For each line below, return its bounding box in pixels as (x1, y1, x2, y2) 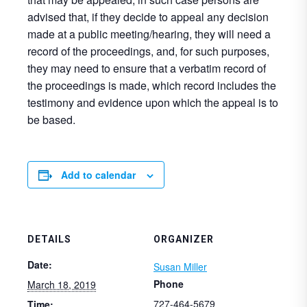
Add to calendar (61, 168, 136, 182)
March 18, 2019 (27, 278, 96, 291)
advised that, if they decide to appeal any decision (27, 9, 269, 25)
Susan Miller (153, 260, 207, 273)
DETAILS (27, 234, 71, 245)
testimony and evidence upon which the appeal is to (27, 95, 278, 110)
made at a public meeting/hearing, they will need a (27, 26, 271, 42)
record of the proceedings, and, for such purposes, (27, 43, 269, 59)
